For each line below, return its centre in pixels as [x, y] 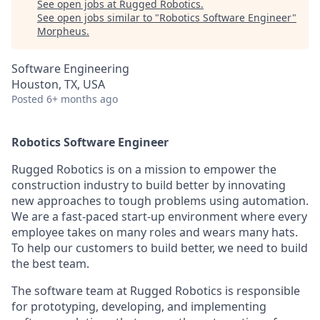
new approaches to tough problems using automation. [160, 201]
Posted [27, 99]
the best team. [50, 264]
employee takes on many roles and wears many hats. [155, 232]
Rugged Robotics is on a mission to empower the [144, 169]
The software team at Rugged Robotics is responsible [156, 291]
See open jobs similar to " [98, 17]
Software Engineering [70, 69]
